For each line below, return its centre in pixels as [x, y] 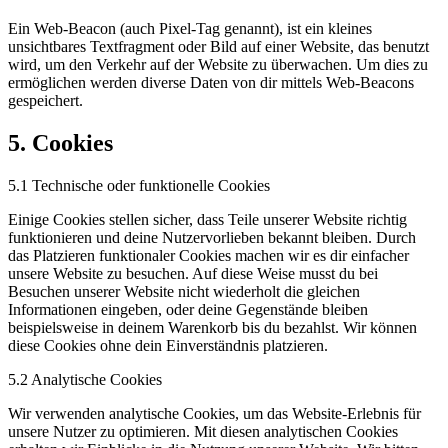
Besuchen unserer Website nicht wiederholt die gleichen [184, 291]
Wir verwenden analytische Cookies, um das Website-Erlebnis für [214, 413]
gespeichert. [45, 101]
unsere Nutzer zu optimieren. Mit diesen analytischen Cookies [203, 431]
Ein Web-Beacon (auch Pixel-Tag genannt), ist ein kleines [190, 29]
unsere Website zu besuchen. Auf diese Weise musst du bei [193, 273]
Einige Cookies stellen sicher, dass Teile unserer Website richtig [207, 219]
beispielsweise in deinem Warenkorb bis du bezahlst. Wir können [212, 327]
